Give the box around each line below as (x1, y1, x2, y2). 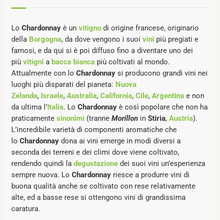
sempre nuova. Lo (11, 170, 72, 179)
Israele (40, 91, 63, 100)
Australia (66, 91, 97, 100)
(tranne (84, 113, 111, 123)
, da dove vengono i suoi (61, 34, 142, 44)
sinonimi (56, 113, 84, 123)
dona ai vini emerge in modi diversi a (58, 136, 181, 145)
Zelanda (11, 91, 37, 100)
